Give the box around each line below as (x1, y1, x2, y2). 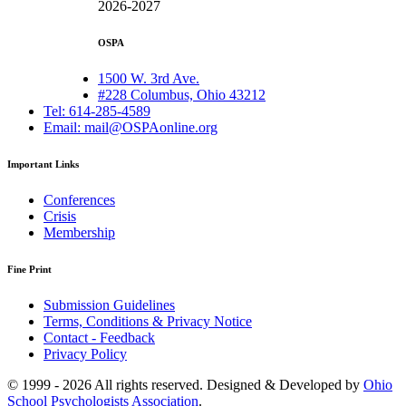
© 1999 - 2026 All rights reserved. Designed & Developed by (7, 376, 363, 392)
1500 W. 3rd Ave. (98, 70, 199, 86)
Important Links (7, 158, 79, 169)
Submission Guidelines (43, 296, 175, 313)
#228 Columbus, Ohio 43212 (98, 86, 266, 102)
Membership (43, 224, 115, 240)
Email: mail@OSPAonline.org (43, 119, 217, 135)
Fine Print (7, 263, 52, 275)
